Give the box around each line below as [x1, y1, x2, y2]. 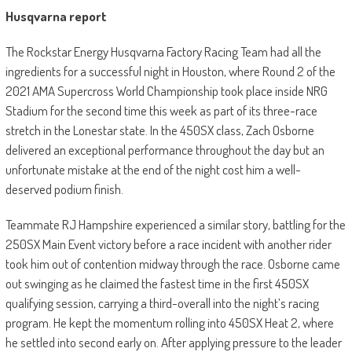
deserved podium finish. [5, 180, 123, 197]
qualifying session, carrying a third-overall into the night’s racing [5, 294, 319, 311]
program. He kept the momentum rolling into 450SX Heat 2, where [5, 313, 334, 331]
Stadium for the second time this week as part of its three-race [5, 101, 317, 119]
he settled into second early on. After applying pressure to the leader [5, 333, 342, 350]
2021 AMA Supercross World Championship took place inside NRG [5, 82, 328, 99]
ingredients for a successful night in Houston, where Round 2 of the [5, 62, 335, 79]
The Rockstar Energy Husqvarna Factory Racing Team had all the [5, 42, 321, 60]
